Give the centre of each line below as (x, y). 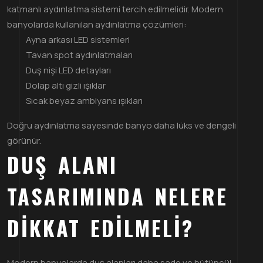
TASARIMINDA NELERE (117, 195)
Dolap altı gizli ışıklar (66, 85)
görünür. (24, 140)
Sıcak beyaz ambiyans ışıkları (84, 100)
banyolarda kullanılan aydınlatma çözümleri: (97, 24)
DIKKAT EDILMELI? (100, 227)
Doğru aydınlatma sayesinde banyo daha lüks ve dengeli (122, 125)
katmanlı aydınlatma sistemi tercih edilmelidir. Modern (115, 9)
